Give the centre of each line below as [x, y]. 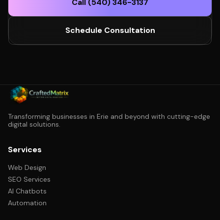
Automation [27, 203]
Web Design [27, 167]
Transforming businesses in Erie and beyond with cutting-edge [109, 116]
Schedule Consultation [110, 30]
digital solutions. [34, 124]
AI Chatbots [27, 191]
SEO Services [29, 179]
